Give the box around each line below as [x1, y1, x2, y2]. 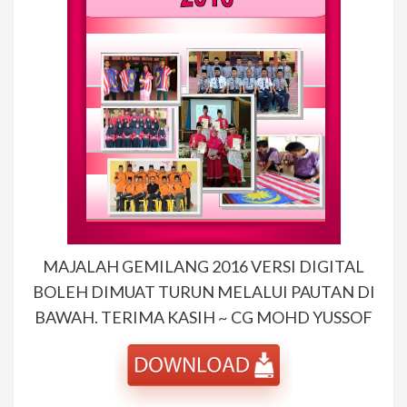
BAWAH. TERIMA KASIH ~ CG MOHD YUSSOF [35, 307, 372, 328]
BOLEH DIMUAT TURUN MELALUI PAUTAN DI [32, 282, 375, 303]
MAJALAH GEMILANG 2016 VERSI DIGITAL [43, 256, 364, 277]
